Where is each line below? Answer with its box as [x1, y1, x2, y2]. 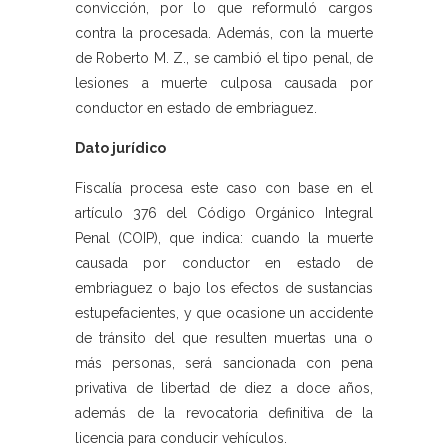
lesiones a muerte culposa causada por [75, 75, 373, 92]
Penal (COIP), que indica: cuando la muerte [75, 230, 373, 247]
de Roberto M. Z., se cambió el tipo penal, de [75, 50, 373, 67]
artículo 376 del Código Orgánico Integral [75, 205, 373, 222]
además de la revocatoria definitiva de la [75, 405, 373, 422]
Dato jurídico [75, 140, 166, 157]
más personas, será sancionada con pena [75, 355, 373, 372]
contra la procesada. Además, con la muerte [75, 25, 373, 42]
